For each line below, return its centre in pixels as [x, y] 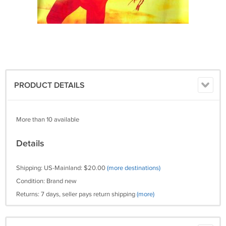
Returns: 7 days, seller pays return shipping [76, 194]
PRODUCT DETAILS [49, 86]
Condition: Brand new [46, 181]
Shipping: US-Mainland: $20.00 [62, 168]
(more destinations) [134, 168]
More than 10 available [48, 120]
